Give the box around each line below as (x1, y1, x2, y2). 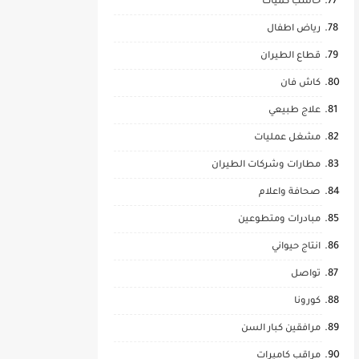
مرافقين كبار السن (241, 324, 321, 334)
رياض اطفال (267, 24, 321, 34)
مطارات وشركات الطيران (212, 160, 321, 171)
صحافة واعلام (259, 188, 321, 198)
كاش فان (280, 79, 321, 89)
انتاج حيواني (272, 242, 321, 252)
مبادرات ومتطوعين (238, 215, 321, 225)
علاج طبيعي (268, 106, 321, 116)
